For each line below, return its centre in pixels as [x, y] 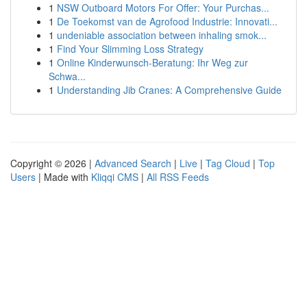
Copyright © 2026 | [52, 163]
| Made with [63, 177]
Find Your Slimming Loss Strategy [130, 49]
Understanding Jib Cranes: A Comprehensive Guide [169, 90]
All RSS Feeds [178, 177]
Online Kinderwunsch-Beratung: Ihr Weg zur [152, 62]
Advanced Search [133, 163]
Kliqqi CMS [115, 177]
